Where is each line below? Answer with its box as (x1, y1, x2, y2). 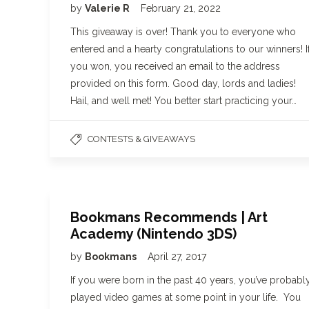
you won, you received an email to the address (70, 61, 280, 72)
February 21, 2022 (141, 3, 221, 14)
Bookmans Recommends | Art (70, 209, 268, 226)
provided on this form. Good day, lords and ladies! (70, 78, 296, 90)
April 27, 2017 (148, 251, 206, 262)
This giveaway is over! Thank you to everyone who (70, 26, 296, 38)
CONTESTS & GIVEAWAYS (88, 134, 195, 145)
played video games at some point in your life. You (70, 292, 301, 303)
